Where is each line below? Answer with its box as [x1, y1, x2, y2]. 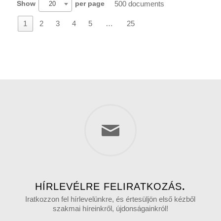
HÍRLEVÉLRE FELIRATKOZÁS [35, 181, 183, 192]
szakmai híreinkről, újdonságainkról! [52, 204, 168, 213]
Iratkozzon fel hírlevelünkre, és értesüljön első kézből [25, 194, 196, 203]
